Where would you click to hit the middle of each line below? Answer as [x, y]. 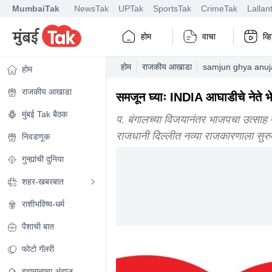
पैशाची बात [38, 226]
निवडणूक [36, 137]
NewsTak [91, 8]
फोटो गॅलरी [38, 249]
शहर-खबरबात [43, 182]
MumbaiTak [36, 8]
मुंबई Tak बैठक [45, 114]
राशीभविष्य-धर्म [43, 204]
